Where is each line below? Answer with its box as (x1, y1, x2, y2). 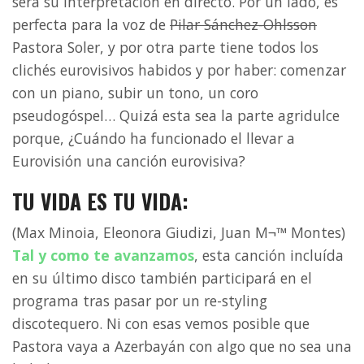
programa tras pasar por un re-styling (12, 291, 267, 311)
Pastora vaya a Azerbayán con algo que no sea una (12, 336, 352, 357)
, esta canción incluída (194, 245, 344, 266)
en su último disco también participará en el (12, 268, 312, 288)
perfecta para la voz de (12, 15, 170, 35)
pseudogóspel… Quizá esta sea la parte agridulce (12, 106, 340, 126)
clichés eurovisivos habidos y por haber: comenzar (12, 60, 346, 80)
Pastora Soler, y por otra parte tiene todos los (12, 37, 318, 58)
